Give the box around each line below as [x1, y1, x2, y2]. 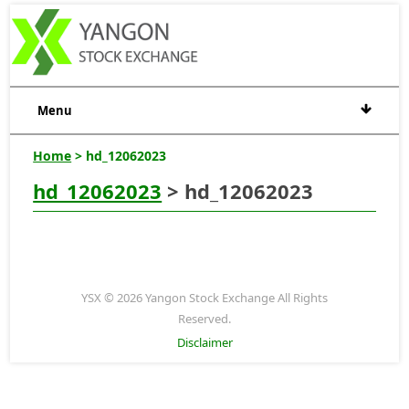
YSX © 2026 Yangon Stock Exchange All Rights [81, 288, 328, 306]
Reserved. [178, 309, 231, 327]
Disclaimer [176, 333, 233, 351]
